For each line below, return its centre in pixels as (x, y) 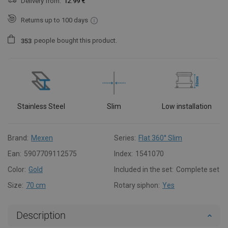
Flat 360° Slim (160, 138)
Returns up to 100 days (54, 20)
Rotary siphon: (137, 185)
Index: (123, 153)
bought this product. (87, 41)
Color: (17, 169)
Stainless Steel (41, 106)
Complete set (198, 169)
